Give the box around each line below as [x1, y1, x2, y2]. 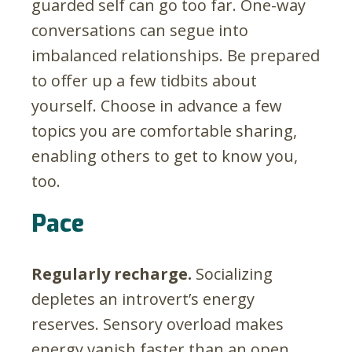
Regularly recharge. [31, 262, 192, 284]
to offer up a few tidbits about [31, 69, 257, 91]
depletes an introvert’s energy [31, 288, 255, 310]
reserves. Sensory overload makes [31, 313, 284, 335]
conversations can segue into [31, 19, 248, 41]
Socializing [192, 262, 273, 284]
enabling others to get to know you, [31, 145, 298, 167]
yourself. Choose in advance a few [31, 94, 282, 116]
